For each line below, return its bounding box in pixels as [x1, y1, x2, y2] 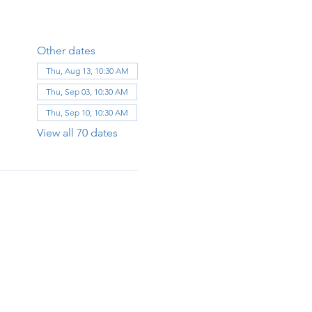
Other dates [36, 43, 95, 57]
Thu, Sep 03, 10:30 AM [45, 86, 128, 97]
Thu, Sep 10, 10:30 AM [45, 107, 128, 118]
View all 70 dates [36, 125, 118, 139]
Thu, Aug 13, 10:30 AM [45, 65, 129, 76]
